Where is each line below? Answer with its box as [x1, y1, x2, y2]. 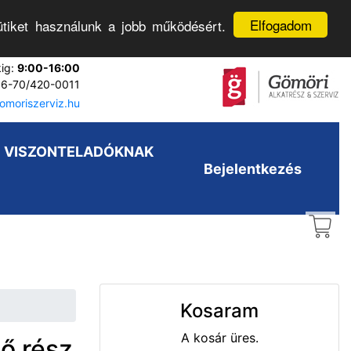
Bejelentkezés [204, 160, 302, 177]
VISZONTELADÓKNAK [3, 143, 154, 160]
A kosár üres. [180, 330, 259, 346]
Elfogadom [249, 15, 312, 34]
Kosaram [180, 299, 259, 322]
